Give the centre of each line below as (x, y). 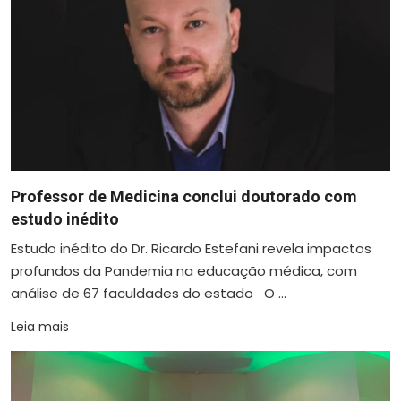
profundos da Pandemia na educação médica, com (184, 270)
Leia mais (40, 326)
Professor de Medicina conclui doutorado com (184, 196)
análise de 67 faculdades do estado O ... (149, 293)
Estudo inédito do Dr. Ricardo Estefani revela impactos (191, 248)
